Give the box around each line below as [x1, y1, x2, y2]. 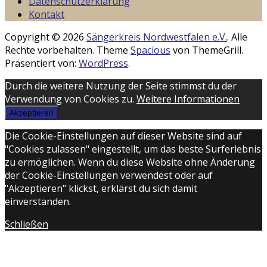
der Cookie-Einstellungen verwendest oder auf [5, 169, 213, 182]
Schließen [5, 218, 48, 231]
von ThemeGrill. [170, 44, 243, 57]
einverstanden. [5, 195, 71, 209]
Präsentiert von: [5, 57, 79, 70]
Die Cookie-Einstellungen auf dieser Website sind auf [5, 129, 242, 143]
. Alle [227, 30, 247, 44]
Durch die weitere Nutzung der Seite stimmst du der [5, 79, 237, 93]
